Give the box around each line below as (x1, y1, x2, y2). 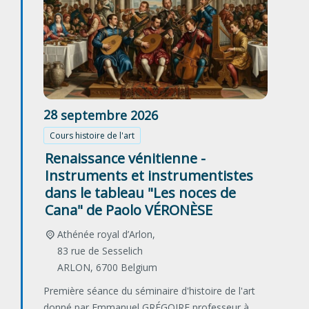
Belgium (120, 261, 157, 275)
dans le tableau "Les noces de (45, 183, 236, 203)
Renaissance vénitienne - (45, 149, 206, 168)
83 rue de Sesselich (57, 244, 143, 258)
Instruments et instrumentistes (45, 166, 253, 186)
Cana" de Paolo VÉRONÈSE (45, 201, 212, 220)
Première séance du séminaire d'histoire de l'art (43, 284, 255, 298)
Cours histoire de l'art (50, 130, 134, 142)
